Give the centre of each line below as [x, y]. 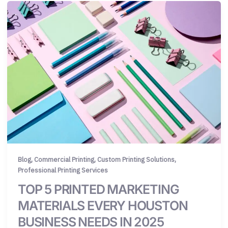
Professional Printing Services [63, 170]
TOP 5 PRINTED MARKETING [98, 190]
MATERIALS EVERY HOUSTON [103, 206]
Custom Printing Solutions [136, 160]
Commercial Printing [64, 160]
